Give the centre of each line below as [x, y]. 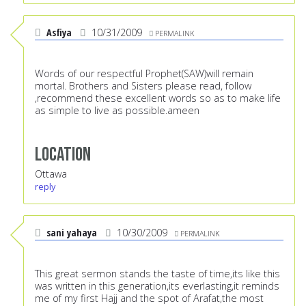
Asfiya [59, 33]
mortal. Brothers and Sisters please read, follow [143, 86]
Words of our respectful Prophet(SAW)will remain [144, 74]
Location [63, 155]
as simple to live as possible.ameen [117, 111]
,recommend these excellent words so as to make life [158, 98]
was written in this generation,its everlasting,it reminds [157, 286]
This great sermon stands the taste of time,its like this [157, 274]
